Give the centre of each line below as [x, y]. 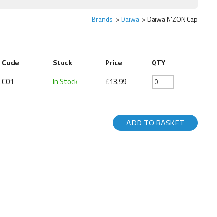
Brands [102, 19]
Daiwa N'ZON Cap [172, 19]
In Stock [65, 81]
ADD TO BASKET [155, 123]
